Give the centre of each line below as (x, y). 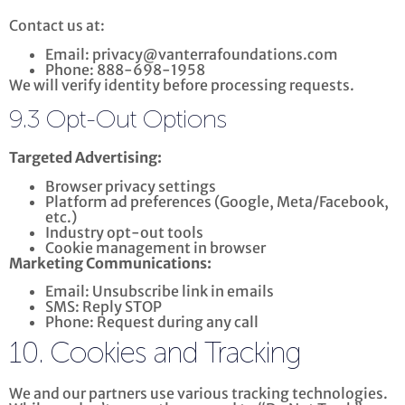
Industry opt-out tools (124, 232)
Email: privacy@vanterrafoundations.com (192, 54)
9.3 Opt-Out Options (118, 121)
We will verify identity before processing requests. (182, 85)
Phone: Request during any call (152, 321)
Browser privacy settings (131, 186)
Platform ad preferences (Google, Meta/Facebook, (217, 201)
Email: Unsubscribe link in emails (160, 291)
